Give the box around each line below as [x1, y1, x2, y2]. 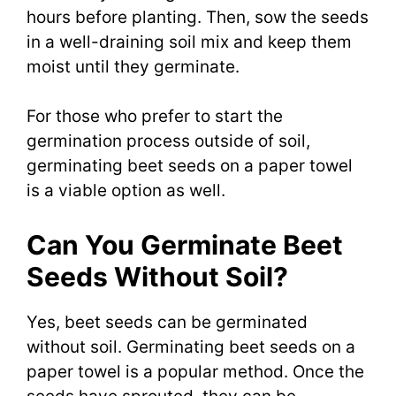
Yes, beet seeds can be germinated [27, 311, 308, 332]
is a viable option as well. [27, 180, 225, 202]
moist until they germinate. [27, 56, 240, 77]
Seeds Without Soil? [27, 260, 288, 293]
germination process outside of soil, [27, 131, 310, 152]
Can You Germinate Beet [27, 228, 343, 261]
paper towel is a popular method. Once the [27, 361, 364, 382]
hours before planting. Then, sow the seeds [27, 6, 369, 27]
